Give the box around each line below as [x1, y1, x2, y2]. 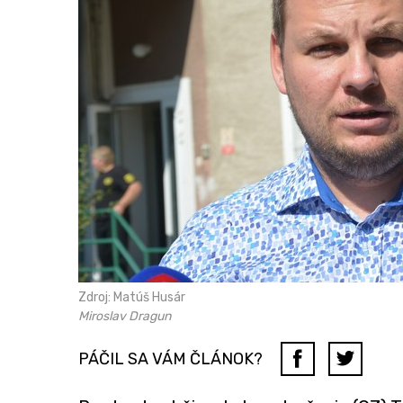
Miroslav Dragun [78, 308, 171, 324]
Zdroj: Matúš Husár [78, 289, 185, 305]
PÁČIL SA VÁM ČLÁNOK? [78, 348, 263, 369]
